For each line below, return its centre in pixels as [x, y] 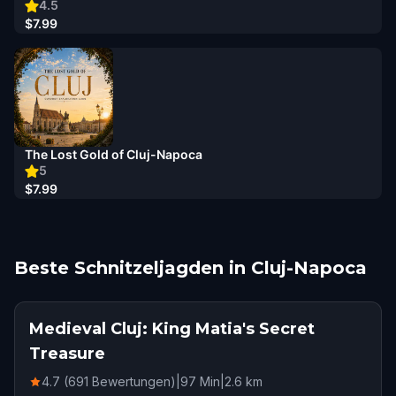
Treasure [67, 354]
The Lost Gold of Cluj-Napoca [114, 154]
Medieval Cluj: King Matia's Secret [172, 329]
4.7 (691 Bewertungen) [109, 381]
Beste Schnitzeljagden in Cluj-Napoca [190, 268]
